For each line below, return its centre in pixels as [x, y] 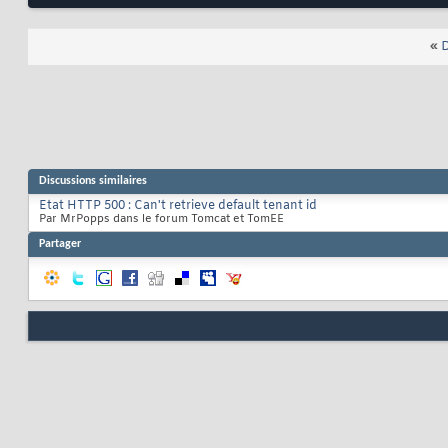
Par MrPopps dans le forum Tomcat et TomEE [161, 219]
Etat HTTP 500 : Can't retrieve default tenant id [178, 206]
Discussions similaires [93, 181]
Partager [60, 244]
